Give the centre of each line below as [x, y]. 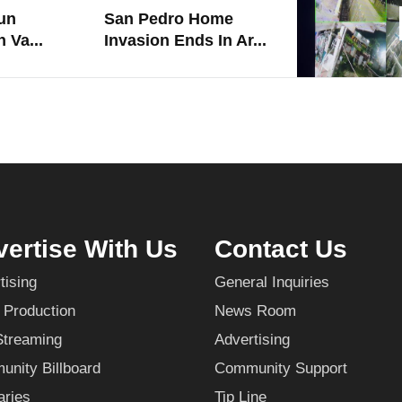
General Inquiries [272, 283]
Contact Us [281, 249]
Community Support [281, 369]
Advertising [252, 340]
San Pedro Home [169, 19]
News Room [255, 311]
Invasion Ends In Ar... [185, 41]
